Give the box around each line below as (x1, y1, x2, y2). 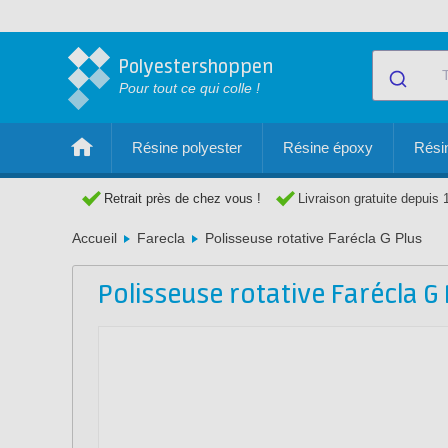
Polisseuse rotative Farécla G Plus (205, 230, 422, 246)
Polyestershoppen (119, 57, 273, 78)
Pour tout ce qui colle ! (119, 80, 260, 96)
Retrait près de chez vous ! (104, 191, 261, 206)
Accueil (72, 230, 117, 246)
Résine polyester (132, 139, 242, 156)
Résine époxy (283, 139, 373, 156)
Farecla (137, 230, 185, 246)
